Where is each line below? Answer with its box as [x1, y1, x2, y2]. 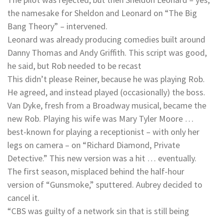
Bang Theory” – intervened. [7, 21, 108, 32]
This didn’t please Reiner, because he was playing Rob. [7, 73, 205, 85]
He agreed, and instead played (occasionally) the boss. [7, 87, 205, 98]
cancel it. [7, 192, 40, 204]
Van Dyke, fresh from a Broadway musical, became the [7, 100, 206, 111]
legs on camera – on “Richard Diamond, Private [7, 139, 180, 151]
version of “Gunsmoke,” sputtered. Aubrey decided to [7, 179, 202, 191]
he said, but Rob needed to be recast [7, 60, 141, 72]
